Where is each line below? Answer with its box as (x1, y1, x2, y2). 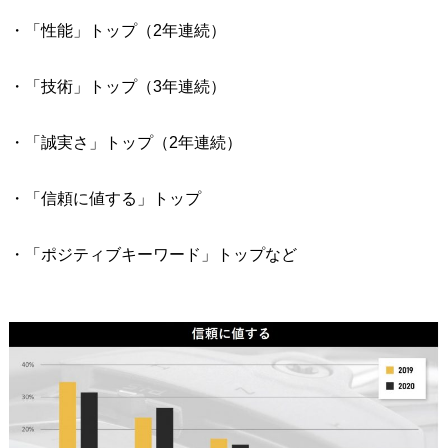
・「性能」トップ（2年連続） (8, 21, 226, 39)
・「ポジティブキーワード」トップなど (8, 245, 297, 263)
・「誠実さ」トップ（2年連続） (8, 133, 242, 151)
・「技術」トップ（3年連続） (8, 77, 226, 95)
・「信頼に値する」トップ (8, 189, 201, 207)
